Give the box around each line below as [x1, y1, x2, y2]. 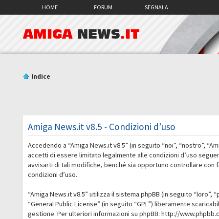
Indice [31, 72, 51, 81]
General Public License [31, 199, 98, 208]
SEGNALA [145, 3, 169, 11]
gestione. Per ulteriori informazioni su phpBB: [28, 209, 162, 218]
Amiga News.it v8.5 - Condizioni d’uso [28, 120, 176, 132]
